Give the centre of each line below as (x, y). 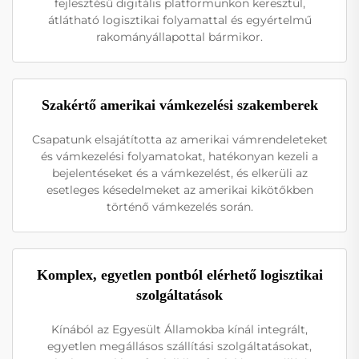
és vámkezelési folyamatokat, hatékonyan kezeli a (179, 157)
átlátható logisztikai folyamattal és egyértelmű (179, 20)
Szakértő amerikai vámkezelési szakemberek (179, 105)
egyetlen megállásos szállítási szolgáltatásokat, (179, 347)
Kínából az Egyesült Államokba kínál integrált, (179, 330)
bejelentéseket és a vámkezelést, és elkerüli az (179, 173)
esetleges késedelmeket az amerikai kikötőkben (179, 190)
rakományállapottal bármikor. (179, 37)
